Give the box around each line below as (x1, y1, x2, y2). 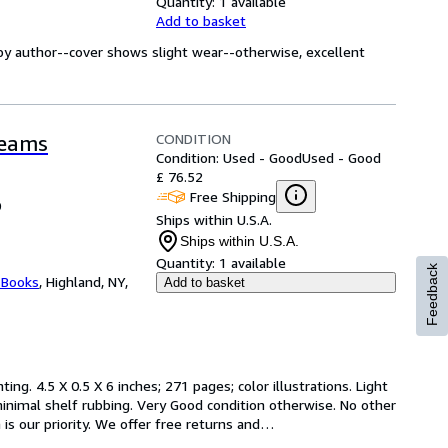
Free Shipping (190, 187, 276, 205)
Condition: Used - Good (156, 149, 302, 166)
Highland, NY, (46, 273, 128, 290)
